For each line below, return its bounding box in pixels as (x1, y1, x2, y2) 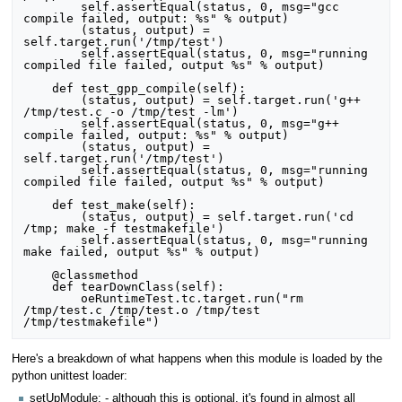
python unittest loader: (11, 370, 127, 383)
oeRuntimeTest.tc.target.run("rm (23, 291, 82, 305)
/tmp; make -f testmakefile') (23, 221, 225, 235)
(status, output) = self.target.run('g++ (23, 92, 82, 107)
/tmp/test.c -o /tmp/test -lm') (23, 104, 240, 118)
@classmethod (23, 267, 53, 282)
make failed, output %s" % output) (23, 244, 261, 258)
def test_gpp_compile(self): (23, 81, 53, 95)
